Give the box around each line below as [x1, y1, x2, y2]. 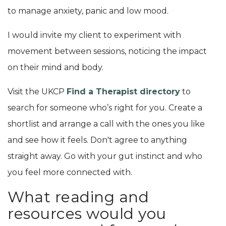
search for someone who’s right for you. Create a [8, 103, 202, 113]
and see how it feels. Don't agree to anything [8, 135, 187, 145]
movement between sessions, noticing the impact [8, 46, 207, 56]
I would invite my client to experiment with [8, 30, 181, 40]
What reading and [8, 188, 149, 207]
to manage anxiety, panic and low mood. [8, 6, 168, 16]
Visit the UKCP [8, 87, 67, 97]
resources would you [8, 204, 166, 223]
